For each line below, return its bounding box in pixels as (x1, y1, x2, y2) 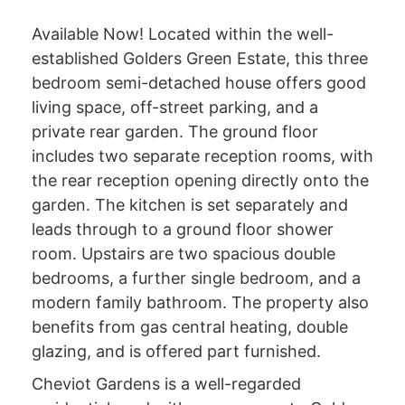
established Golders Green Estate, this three (31, 49, 368, 68)
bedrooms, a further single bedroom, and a (31, 268, 361, 287)
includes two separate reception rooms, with (31, 146, 373, 165)
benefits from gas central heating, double (31, 317, 348, 336)
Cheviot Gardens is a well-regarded (31, 374, 301, 393)
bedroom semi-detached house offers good (31, 73, 366, 92)
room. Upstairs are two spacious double (31, 244, 335, 263)
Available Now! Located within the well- (31, 24, 334, 43)
